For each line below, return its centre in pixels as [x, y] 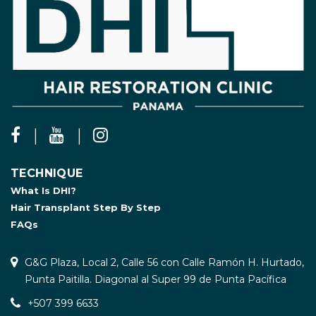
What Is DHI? [43, 191]
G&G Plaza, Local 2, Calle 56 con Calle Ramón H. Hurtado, [164, 263]
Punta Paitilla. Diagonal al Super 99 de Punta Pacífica [156, 280]
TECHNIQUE [47, 174]
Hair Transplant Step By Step [86, 208]
